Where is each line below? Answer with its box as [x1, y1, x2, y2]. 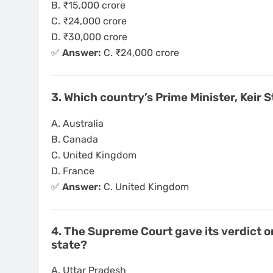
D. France [51, 165, 94, 177]
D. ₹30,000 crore [51, 30, 127, 43]
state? [51, 238, 87, 252]
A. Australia [51, 117, 104, 129]
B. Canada [51, 133, 98, 145]
